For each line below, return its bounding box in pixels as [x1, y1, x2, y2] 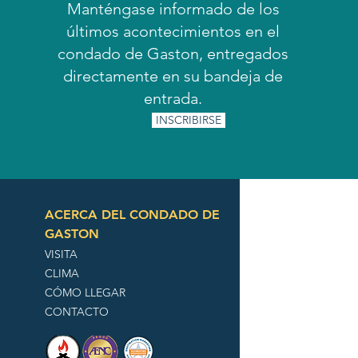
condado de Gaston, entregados [58, 44, 289, 63]
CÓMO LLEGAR [45, 285, 126, 300]
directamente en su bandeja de [63, 66, 284, 86]
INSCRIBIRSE [156, 113, 222, 127]
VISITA [45, 247, 78, 261]
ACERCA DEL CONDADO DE [45, 207, 221, 222]
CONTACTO [45, 304, 109, 319]
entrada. [144, 89, 203, 108]
